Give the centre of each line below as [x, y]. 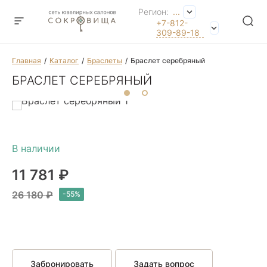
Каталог [64, 60]
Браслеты [105, 60]
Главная [27, 60]
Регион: [155, 12]
